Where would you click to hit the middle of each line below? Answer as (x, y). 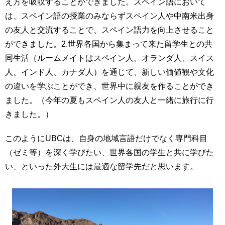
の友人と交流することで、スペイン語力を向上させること (109, 30)
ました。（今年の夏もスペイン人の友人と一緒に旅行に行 (109, 100)
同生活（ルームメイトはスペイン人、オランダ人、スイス (109, 58)
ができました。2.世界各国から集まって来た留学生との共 (109, 44)
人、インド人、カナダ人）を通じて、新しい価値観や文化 (109, 72)
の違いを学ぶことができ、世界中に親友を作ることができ (109, 86)
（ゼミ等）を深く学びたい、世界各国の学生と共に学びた (109, 152)
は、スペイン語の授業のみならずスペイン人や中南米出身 (109, 16)
